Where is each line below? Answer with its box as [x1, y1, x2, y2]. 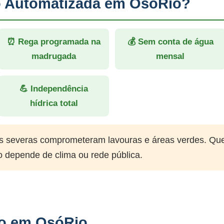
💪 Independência [19, 84, 88, 93]
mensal [156, 51, 184, 61]
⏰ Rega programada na [7, 37, 100, 46]
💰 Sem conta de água [127, 37, 213, 46]
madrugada [31, 51, 76, 61]
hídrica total [29, 98, 78, 108]
